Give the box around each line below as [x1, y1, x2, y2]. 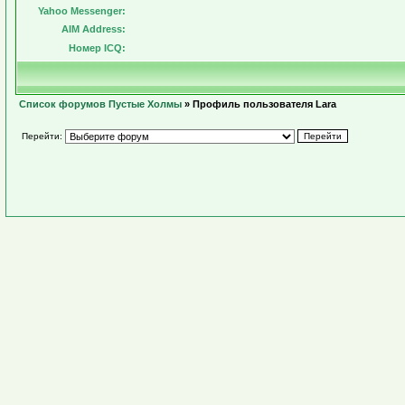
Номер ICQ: [69, 42, 126, 53]
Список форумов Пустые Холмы [19, 99, 182, 109]
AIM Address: [61, 24, 126, 34]
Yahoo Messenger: [38, 5, 126, 16]
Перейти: [19, 131, 65, 141]
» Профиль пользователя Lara [182, 99, 336, 109]
